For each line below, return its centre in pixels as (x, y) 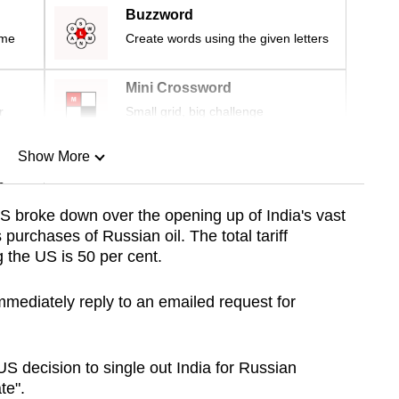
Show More (53, 157)
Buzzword (159, 15)
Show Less (53, 248)
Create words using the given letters (227, 39)
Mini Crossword (179, 88)
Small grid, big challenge (195, 112)
